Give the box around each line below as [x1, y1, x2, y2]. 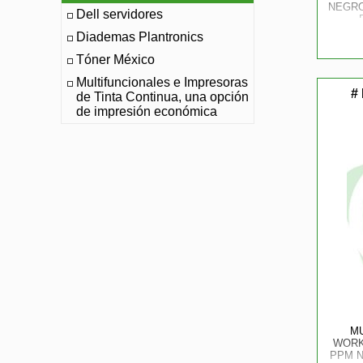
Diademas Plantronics [76, 30, 203, 44]
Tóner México [76, 53, 155, 66]
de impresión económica [76, 105, 217, 118]
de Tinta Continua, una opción [76, 90, 249, 104]
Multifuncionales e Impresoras [76, 75, 248, 89]
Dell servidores [76, 7, 163, 21]
